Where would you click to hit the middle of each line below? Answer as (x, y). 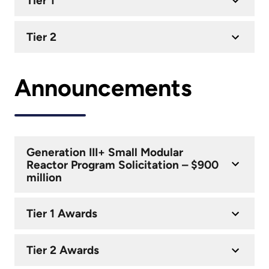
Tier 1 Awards (62, 214)
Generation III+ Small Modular (104, 152)
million (44, 177)
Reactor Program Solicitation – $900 (122, 165)
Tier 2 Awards (62, 250)
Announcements (103, 88)
